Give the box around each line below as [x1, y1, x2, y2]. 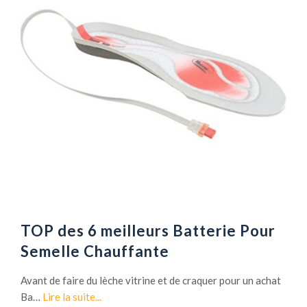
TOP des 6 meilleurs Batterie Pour [21, 221, 275, 240]
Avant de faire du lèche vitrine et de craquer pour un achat [21, 273, 281, 286]
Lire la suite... [42, 290, 101, 303]
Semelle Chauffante [21, 241, 169, 260]
